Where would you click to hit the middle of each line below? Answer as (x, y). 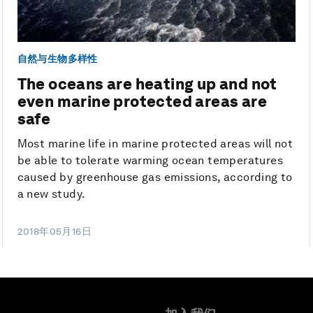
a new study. (51, 194)
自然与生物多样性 (57, 58)
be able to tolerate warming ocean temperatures (150, 161)
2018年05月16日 (54, 232)
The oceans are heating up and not (147, 84)
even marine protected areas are (142, 102)
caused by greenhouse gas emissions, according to (155, 177)
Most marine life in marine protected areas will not (155, 144)
